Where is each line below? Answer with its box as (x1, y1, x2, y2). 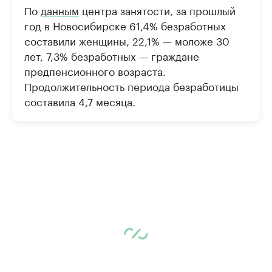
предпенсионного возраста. (24, 63, 166, 79)
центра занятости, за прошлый (79, 2, 236, 18)
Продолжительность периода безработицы (24, 78, 239, 94)
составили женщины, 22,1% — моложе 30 (24, 32, 229, 49)
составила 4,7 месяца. (24, 93, 135, 109)
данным (41, 2, 79, 18)
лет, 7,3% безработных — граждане (24, 47, 199, 64)
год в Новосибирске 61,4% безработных (24, 17, 226, 33)
